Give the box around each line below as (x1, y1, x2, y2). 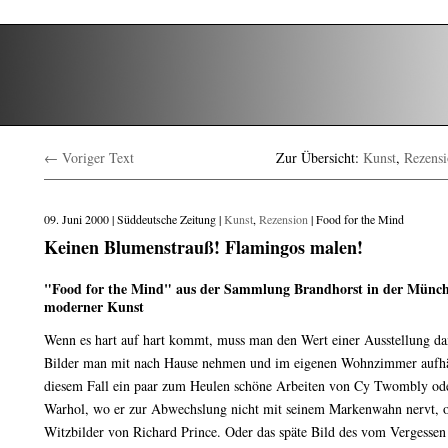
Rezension (259, 211, 308, 227)
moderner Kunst (44, 296, 144, 317)
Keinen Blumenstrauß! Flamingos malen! (44, 234, 363, 260)
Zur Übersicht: (276, 148, 363, 167)
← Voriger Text (44, 148, 134, 167)
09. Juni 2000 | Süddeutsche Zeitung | (44, 211, 224, 227)
